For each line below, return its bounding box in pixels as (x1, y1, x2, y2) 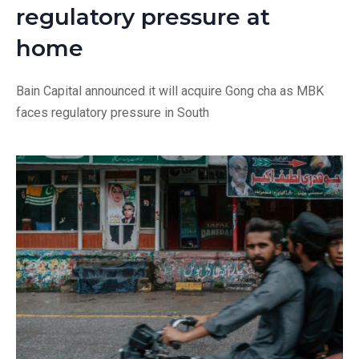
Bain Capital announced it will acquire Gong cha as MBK (16, 83, 324, 99)
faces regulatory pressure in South (16, 105, 209, 120)
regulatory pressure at (16, 3, 270, 30)
